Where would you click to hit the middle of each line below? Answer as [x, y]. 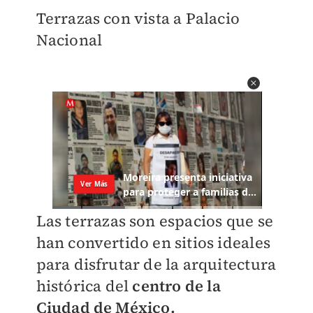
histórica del [84, 286]
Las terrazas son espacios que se [154, 221]
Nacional [69, 40]
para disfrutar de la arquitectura [156, 264]
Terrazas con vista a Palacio [138, 18]
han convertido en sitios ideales [153, 243]
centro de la [176, 286]
